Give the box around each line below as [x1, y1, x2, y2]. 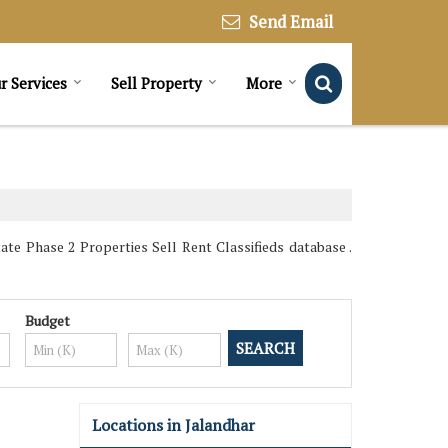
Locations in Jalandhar [92, 413, 255, 436]
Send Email [249, 10, 333, 33]
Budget [24, 310, 70, 330]
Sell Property [111, 72, 202, 93]
